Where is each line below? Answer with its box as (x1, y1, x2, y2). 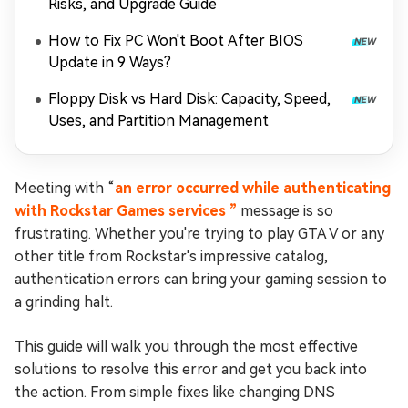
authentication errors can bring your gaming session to (15, 270, 387, 288)
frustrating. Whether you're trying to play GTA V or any (15, 225, 384, 242)
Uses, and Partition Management (48, 112, 269, 129)
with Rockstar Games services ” (15, 202, 237, 219)
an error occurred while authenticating (115, 179, 391, 197)
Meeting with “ (15, 179, 115, 197)
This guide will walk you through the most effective (15, 338, 358, 355)
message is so (237, 202, 333, 219)
